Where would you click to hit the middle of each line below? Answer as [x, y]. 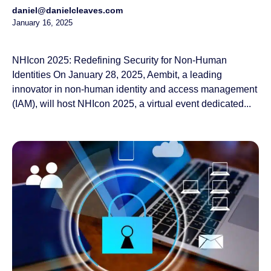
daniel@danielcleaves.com [67, 10]
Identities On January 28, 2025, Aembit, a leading [117, 74]
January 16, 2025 [42, 22]
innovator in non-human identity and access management [135, 89]
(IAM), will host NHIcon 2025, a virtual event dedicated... [132, 103]
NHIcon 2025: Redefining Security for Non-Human [119, 60]
